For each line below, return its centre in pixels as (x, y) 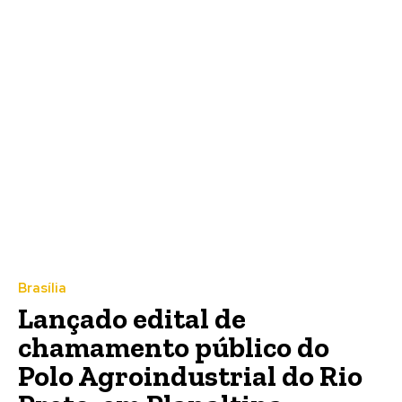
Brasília (42, 288)
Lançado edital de (132, 319)
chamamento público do (174, 348)
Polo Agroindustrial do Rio (190, 376)
